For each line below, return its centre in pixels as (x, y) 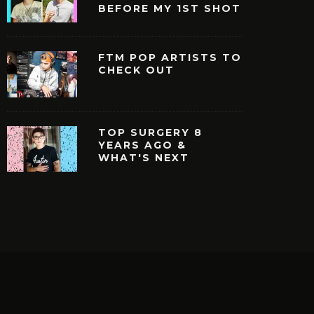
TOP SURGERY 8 (150, 132)
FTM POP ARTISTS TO (170, 58)
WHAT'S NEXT (144, 157)
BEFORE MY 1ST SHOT (170, 9)
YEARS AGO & (142, 145)
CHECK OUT (136, 70)
